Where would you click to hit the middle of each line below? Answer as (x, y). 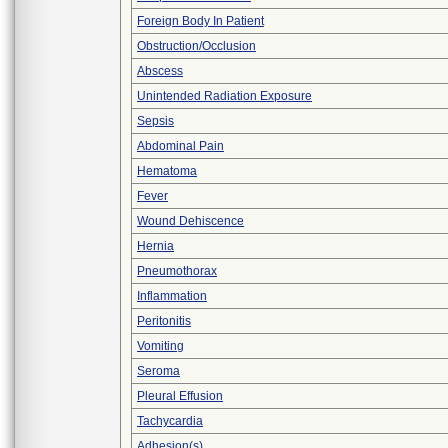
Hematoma (167, 171)
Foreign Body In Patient (200, 21)
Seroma (158, 371)
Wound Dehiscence (190, 221)
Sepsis (155, 121)
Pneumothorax (177, 271)
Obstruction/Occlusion (196, 46)
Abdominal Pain (180, 146)
